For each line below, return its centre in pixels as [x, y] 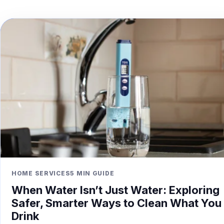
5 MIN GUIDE [92, 173]
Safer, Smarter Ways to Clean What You [116, 203]
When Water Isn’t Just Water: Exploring [115, 190]
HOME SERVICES [41, 173]
